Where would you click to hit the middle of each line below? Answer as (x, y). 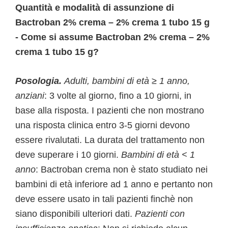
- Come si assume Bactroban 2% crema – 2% (112, 37)
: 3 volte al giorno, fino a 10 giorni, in (118, 96)
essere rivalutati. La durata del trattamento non (110, 140)
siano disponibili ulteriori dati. (75, 214)
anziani (30, 96)
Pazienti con (160, 214)
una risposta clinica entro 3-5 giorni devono (103, 125)
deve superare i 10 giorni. (68, 155)
